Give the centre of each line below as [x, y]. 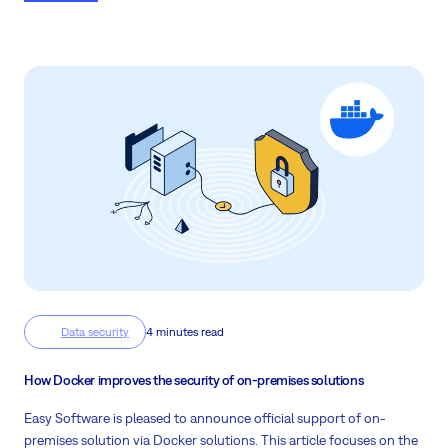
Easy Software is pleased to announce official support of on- [205, 418]
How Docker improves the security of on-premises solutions [194, 380]
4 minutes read [185, 332]
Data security [95, 332]
